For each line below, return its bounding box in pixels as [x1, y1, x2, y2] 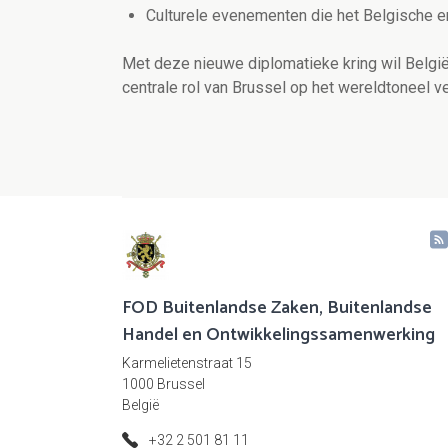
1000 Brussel [122, 376, 205, 393]
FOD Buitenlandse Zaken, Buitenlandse [122, 293, 432, 324]
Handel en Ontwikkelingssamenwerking [122, 320, 435, 351]
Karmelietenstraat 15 [122, 355, 252, 372]
